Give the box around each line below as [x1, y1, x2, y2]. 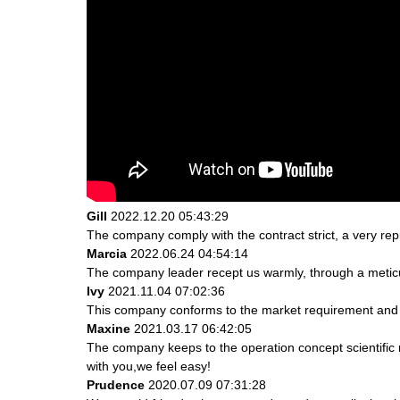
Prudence [87, 377, 145, 392]
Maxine [87, 321, 130, 336]
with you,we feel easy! [87, 358, 211, 373]
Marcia [87, 246, 127, 261]
